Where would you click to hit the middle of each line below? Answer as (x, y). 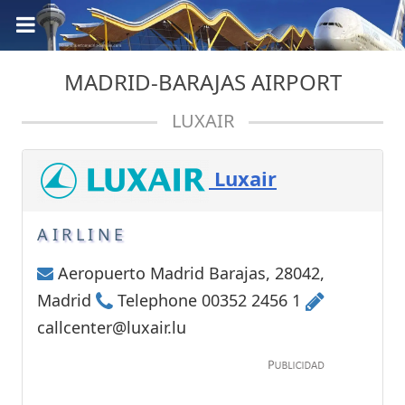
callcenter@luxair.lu (112, 328)
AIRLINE (82, 235)
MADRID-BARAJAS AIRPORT (202, 81)
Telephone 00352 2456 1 (209, 301)
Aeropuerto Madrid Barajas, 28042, (189, 273)
